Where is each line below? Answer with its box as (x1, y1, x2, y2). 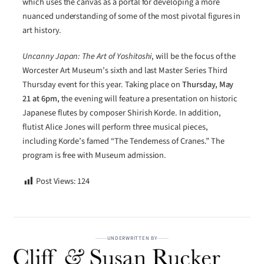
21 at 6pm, (22, 93, 60, 105)
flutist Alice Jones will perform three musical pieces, (22, 121, 208, 134)
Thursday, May (182, 78, 234, 91)
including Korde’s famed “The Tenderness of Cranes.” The (22, 135, 225, 148)
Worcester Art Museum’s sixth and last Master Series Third (22, 64, 227, 77)
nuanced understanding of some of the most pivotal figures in (22, 9, 241, 22)
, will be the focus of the (151, 50, 236, 63)
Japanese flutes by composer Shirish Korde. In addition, (22, 107, 221, 120)
